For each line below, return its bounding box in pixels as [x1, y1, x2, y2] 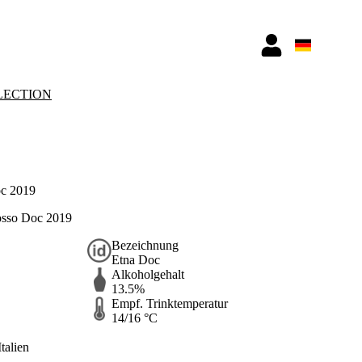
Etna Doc [112, 252, 160, 267]
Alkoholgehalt [112, 267, 184, 281]
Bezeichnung [112, 238, 179, 252]
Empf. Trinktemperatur [112, 296, 228, 310]
